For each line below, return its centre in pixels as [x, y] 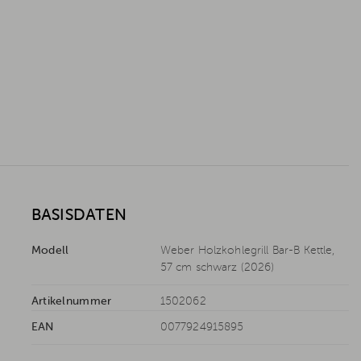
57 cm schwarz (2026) [217, 268]
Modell [50, 251]
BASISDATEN [79, 216]
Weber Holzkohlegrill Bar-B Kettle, [247, 251]
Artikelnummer [71, 302]
